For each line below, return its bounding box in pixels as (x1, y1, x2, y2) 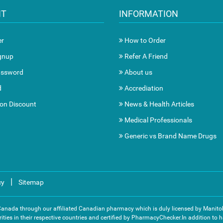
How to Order (123, 36, 166, 44)
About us (123, 68, 152, 76)
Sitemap (18, 178, 44, 186)
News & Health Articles (123, 100, 194, 108)
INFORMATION (119, 8, 178, 19)
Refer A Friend (123, 52, 168, 60)
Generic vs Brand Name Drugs (123, 132, 217, 140)
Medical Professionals (123, 116, 192, 124)
